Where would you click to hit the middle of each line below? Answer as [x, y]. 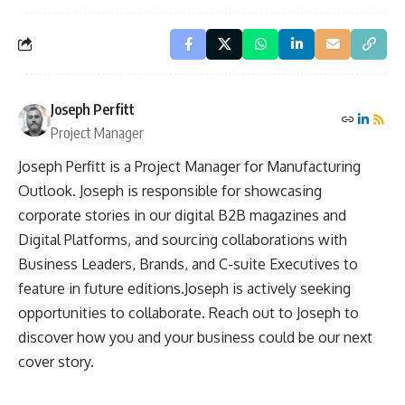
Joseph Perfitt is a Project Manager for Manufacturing [189, 166]
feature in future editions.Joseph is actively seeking [184, 288]
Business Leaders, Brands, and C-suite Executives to [188, 264]
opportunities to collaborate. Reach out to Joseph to [188, 312]
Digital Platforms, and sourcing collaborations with [183, 239]
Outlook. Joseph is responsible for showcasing [170, 190]
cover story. [56, 361]
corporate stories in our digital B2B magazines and [182, 215]
